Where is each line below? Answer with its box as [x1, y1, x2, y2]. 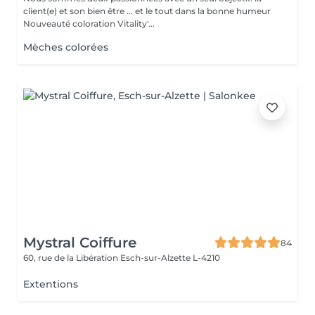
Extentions [23, 278, 78, 290]
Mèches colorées [23, 41, 108, 53]
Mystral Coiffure [23, 234, 136, 251]
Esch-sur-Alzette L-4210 [120, 252, 220, 263]
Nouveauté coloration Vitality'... [23, 18, 155, 29]
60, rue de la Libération [23, 252, 120, 263]
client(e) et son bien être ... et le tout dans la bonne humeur [23, 6, 271, 16]
